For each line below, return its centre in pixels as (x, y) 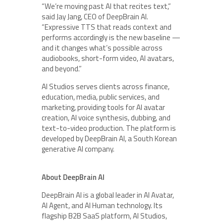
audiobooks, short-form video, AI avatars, (108, 58)
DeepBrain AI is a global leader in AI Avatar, (108, 195)
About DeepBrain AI (73, 177)
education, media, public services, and (101, 97)
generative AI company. (79, 149)
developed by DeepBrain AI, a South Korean (109, 138)
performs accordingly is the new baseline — (111, 37)
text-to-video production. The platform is (109, 128)
